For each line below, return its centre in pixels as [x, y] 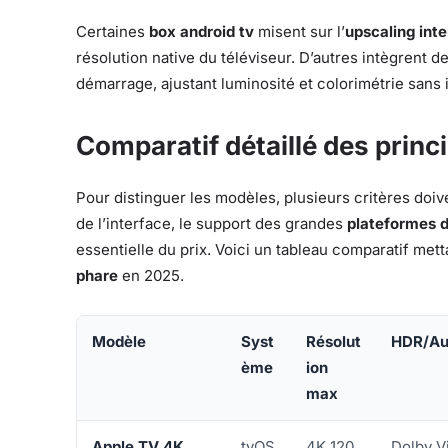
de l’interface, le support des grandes [211, 224]
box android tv [201, 32]
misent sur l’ [299, 32]
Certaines [112, 32]
